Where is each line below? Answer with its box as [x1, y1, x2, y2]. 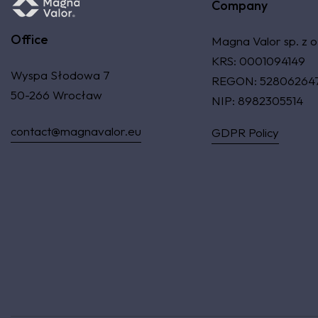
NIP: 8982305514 [211, 92, 303, 108]
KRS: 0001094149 [211, 53, 305, 68]
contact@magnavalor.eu [11, 123, 141, 138]
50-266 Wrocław [11, 87, 102, 102]
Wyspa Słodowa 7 [11, 67, 109, 82]
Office [11, 31, 48, 48]
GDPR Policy [211, 124, 279, 140]
